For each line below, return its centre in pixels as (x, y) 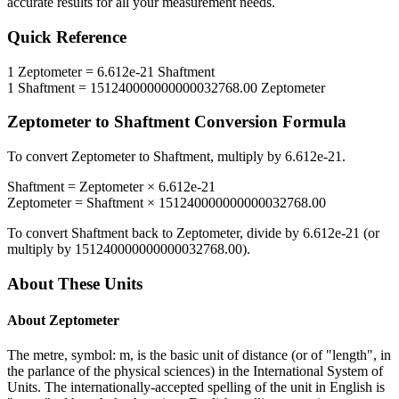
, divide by (271, 233)
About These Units (75, 283)
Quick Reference (67, 37)
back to (152, 233)
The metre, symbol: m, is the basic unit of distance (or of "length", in (199, 355)
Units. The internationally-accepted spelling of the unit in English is (196, 387)
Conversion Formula (268, 122)
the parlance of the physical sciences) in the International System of (195, 371)
